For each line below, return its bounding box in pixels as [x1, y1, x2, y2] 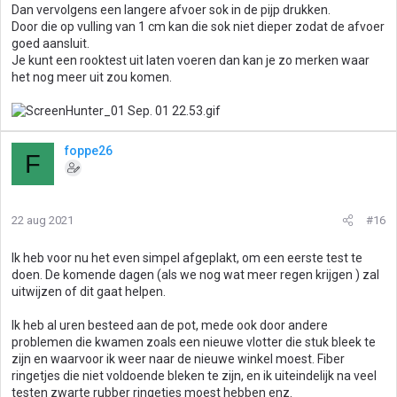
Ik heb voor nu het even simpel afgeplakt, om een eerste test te [12, 251, 362, 265]
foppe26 [65, 144, 113, 158]
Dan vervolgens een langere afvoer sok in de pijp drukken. [12, 3, 331, 17]
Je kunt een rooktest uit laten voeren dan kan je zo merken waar [12, 53, 370, 67]
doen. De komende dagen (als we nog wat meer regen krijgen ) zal [12, 268, 379, 282]
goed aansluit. [12, 36, 90, 51]
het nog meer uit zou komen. [12, 70, 172, 84]
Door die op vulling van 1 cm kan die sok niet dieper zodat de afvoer [12, 19, 385, 34]
